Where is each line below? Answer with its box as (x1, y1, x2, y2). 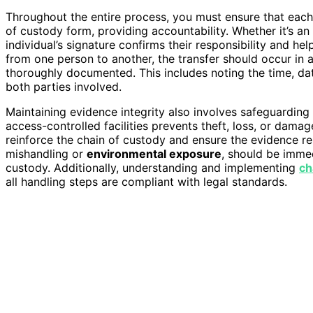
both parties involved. (6, 79, 122, 94)
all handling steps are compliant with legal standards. (6, 174, 287, 189)
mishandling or (6, 146, 87, 161)
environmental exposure (87, 146, 221, 161)
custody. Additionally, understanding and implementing (6, 160, 299, 175)
